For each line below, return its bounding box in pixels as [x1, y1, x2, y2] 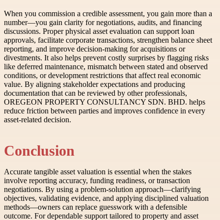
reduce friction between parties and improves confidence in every [4, 107, 205, 115]
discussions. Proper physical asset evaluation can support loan [4, 27, 194, 36]
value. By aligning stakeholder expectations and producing [4, 80, 185, 89]
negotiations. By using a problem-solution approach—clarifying [4, 185, 201, 193]
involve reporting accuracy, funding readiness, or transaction [4, 176, 190, 185]
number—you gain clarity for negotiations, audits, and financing [4, 18, 202, 27]
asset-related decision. [4, 115, 71, 124]
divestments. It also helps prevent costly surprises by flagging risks [4, 54, 209, 62]
